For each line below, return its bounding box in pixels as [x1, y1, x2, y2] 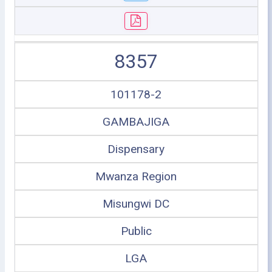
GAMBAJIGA [103, 115, 169, 129]
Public [120, 224, 152, 238]
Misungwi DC [103, 197, 169, 211]
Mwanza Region [95, 169, 177, 183]
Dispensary [107, 142, 165, 156]
